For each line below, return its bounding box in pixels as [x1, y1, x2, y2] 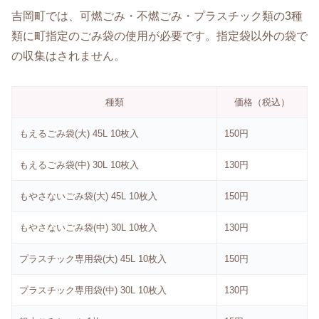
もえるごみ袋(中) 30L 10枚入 [19, 159, 140, 171]
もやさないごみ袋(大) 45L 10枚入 [19, 191, 158, 202]
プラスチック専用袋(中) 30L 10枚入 [19, 285, 167, 296]
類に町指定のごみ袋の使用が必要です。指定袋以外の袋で [11, 29, 308, 42]
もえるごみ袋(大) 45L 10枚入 [19, 128, 140, 140]
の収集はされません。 [11, 49, 125, 62]
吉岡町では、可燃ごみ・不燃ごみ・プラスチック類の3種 [11, 9, 303, 22]
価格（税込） [234, 97, 290, 108]
